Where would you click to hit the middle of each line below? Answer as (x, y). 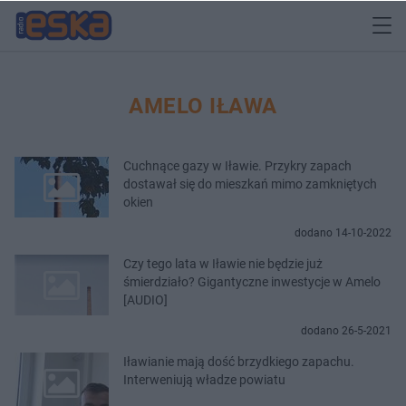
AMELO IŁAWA (203, 106)
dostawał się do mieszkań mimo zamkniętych (250, 184)
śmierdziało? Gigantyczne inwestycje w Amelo (252, 281)
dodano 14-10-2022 (343, 232)
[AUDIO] (145, 300)
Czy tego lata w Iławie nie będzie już (223, 263)
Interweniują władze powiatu (204, 379)
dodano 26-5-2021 (346, 330)
